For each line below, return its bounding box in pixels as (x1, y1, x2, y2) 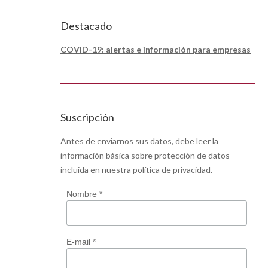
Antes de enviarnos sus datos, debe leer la (60, 136, 218, 146)
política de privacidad (133, 165, 211, 175)
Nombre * (66, 189, 102, 199)
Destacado (60, 19, 112, 32)
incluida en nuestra (60, 165, 133, 175)
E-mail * (66, 237, 96, 247)
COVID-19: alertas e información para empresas (60, 44, 251, 54)
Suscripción (60, 111, 114, 124)
